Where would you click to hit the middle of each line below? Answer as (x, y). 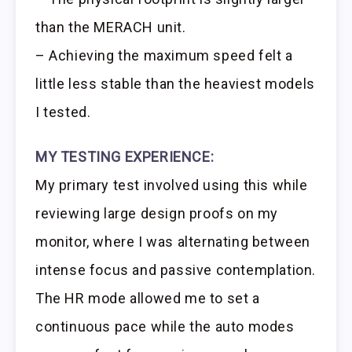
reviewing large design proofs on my (157, 213)
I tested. (63, 112)
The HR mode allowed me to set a (148, 298)
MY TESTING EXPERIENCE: (125, 156)
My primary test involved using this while (172, 185)
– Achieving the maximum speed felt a (164, 55)
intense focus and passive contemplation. (176, 269)
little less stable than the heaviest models (175, 83)
